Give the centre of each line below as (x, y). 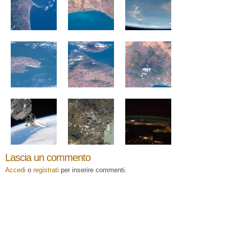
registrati (46, 170)
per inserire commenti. (93, 170)
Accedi (15, 170)
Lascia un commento (48, 157)
